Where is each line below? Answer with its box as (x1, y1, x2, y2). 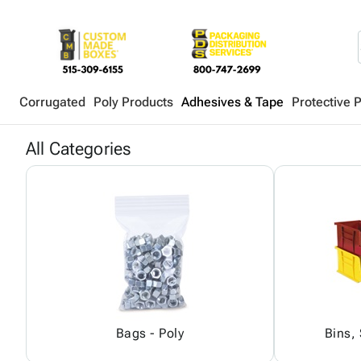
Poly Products (93, 94, 173, 110)
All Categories (26, 138, 132, 159)
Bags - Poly (115, 326, 185, 341)
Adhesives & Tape (181, 94, 284, 110)
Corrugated (19, 94, 85, 110)
